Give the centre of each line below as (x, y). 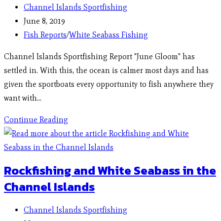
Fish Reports (45, 35)
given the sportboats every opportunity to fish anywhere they (109, 84)
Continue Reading (36, 119)
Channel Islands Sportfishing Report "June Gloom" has (99, 56)
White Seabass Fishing (109, 35)
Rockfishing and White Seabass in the (110, 171)
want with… (23, 98)
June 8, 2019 (44, 21)
